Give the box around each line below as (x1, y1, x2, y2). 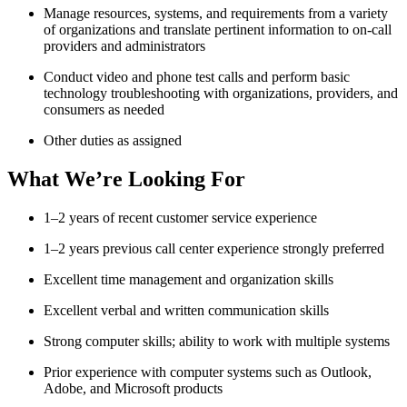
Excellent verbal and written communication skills (44, 302, 329, 318)
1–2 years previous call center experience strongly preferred (44, 240, 384, 256)
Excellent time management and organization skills (44, 271, 333, 287)
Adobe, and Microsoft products (44, 380, 223, 396)
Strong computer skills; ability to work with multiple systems (44, 333, 390, 349)
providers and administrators (44, 37, 205, 54)
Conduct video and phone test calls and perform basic (44, 68, 350, 84)
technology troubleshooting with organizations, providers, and (44, 84, 398, 101)
